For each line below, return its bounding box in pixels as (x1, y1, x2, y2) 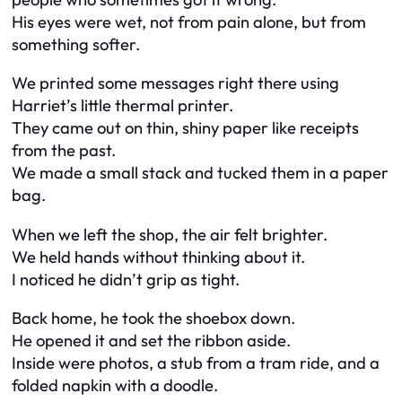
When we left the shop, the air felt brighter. (12, 223, 328, 245)
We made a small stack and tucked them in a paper (12, 162, 389, 184)
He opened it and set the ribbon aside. (12, 330, 291, 352)
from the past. (12, 140, 116, 162)
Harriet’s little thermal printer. (12, 95, 233, 117)
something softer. (12, 33, 140, 55)
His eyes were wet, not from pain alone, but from (12, 11, 366, 32)
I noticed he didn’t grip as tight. (12, 268, 240, 290)
